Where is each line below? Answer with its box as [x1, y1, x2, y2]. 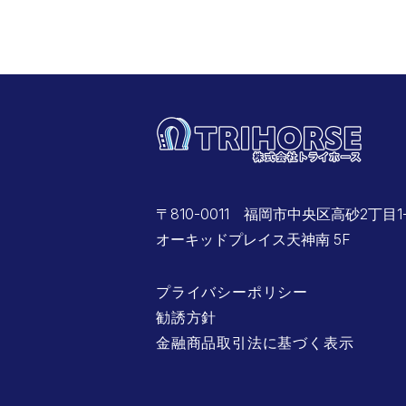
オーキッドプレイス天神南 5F [156, 230, 351, 249]
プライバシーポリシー [156, 283, 308, 302]
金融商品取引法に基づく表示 [156, 333, 354, 353]
